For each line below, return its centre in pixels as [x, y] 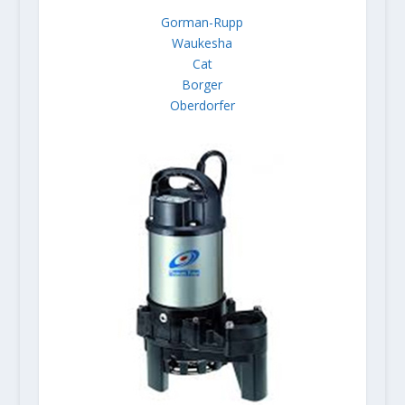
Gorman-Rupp [202, 23]
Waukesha [202, 43]
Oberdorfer [202, 106]
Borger [202, 85]
